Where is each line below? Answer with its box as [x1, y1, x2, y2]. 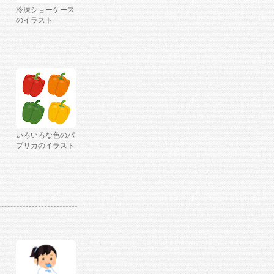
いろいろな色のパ [16, 131, 75, 139]
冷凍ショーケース [16, 6, 75, 14]
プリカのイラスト [16, 141, 75, 150]
